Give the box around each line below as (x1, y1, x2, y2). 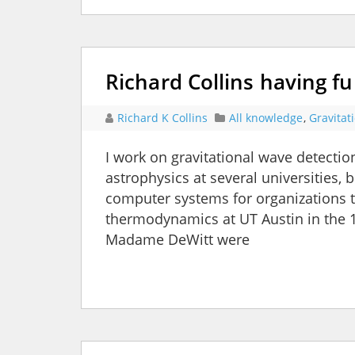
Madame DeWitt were (105, 230, 250, 250)
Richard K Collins (117, 110, 211, 126)
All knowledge (229, 110, 303, 126)
